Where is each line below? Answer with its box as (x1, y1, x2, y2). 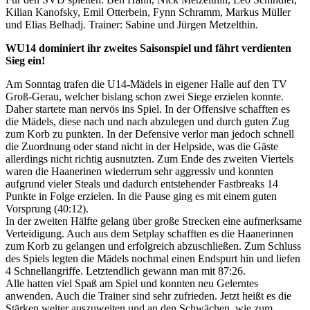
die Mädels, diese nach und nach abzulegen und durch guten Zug (6, 115, 289, 127)
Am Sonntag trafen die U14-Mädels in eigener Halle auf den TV (6, 77, 287, 90)
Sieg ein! (6, 54, 45, 66)
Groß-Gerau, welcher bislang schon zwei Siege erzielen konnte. (6, 90, 284, 102)
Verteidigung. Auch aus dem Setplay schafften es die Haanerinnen (6, 227, 293, 239)
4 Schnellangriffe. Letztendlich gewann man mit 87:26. (6, 264, 246, 277)
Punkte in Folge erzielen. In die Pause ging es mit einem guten (6, 190, 277, 202)
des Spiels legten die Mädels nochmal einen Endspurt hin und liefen (6, 252, 300, 264)
